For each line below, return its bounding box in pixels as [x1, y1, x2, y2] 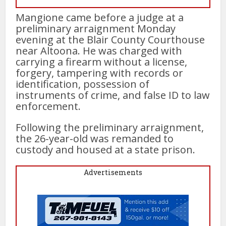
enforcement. [16, 99, 81, 113]
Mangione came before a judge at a [16, 10, 184, 24]
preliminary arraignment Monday [16, 21, 176, 35]
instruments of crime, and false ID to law [16, 88, 210, 102]
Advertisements [84, 167, 142, 177]
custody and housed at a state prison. [16, 142, 196, 156]
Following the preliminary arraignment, [16, 120, 204, 134]
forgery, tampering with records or [16, 66, 184, 80]
